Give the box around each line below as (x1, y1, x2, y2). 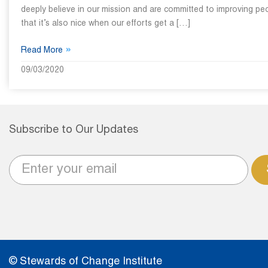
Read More (21, 46, 65, 55)
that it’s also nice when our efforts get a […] (21, 19, 190, 28)
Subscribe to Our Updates (9, 125, 138, 136)
